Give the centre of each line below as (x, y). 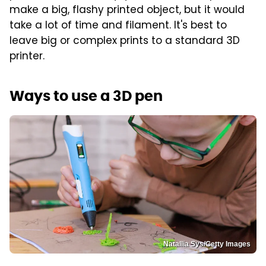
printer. (27, 57)
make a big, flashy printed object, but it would (127, 10)
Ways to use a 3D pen (86, 96)
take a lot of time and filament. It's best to (118, 26)
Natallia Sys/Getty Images (207, 244)
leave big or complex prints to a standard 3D (125, 41)
